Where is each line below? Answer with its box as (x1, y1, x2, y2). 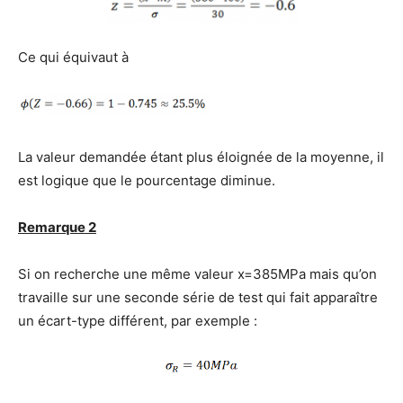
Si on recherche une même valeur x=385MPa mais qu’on (18, 264, 377, 282)
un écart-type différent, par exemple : (18, 311, 257, 329)
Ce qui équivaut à (18, 49, 129, 67)
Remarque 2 (18, 218, 96, 236)
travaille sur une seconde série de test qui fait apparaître (18, 288, 378, 306)
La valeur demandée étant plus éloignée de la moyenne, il (18, 148, 384, 166)
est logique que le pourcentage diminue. (18, 171, 275, 189)
